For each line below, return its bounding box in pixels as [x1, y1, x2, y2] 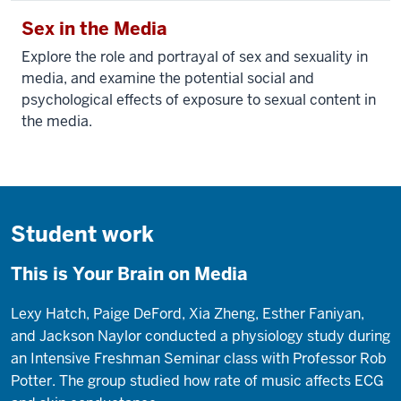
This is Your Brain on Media [11, 261, 248, 286]
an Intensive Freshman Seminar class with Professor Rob [11, 348, 387, 368]
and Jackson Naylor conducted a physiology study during [11, 326, 390, 346]
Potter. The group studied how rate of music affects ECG [11, 371, 384, 390]
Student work [11, 219, 154, 248]
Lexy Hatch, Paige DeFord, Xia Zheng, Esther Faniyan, [11, 303, 364, 323]
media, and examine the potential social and [21, 68, 314, 88]
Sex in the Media [21, 16, 167, 40]
